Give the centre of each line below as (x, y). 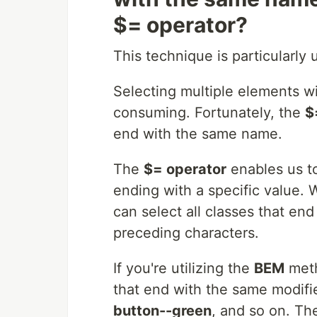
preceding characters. (186, 233)
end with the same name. (198, 134)
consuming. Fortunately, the (209, 113)
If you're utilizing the (184, 269)
